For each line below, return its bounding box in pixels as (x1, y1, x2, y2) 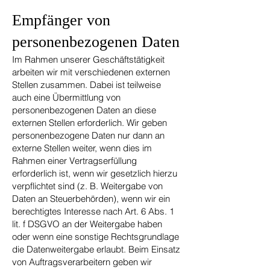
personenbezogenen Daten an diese (12, 104, 156, 116)
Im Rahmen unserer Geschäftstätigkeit (12, 54, 165, 65)
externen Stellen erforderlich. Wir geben (12, 117, 167, 128)
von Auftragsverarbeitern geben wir (12, 256, 152, 268)
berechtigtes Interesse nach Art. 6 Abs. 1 (12, 206, 174, 217)
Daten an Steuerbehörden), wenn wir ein (12, 193, 170, 204)
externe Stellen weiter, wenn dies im (12, 142, 152, 154)
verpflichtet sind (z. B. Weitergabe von (12, 180, 163, 192)
